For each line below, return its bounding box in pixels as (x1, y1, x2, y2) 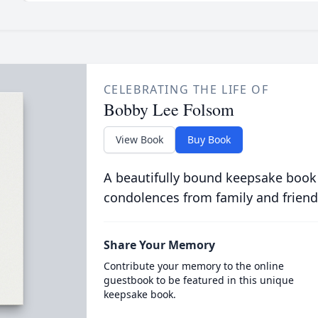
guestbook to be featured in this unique (103, 273, 294, 287)
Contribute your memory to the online (103, 259, 284, 273)
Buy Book (187, 133, 231, 146)
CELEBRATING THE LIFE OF (103, 82, 269, 97)
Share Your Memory (103, 237, 215, 253)
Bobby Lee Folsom (103, 98, 234, 121)
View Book (115, 133, 163, 146)
